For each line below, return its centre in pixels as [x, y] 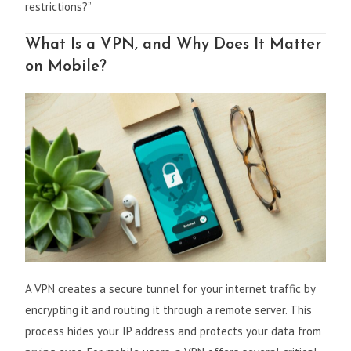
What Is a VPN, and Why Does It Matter [174, 44]
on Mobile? [66, 66]
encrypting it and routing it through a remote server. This [169, 309]
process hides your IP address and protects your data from [174, 331]
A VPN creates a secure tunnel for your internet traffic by [170, 288]
